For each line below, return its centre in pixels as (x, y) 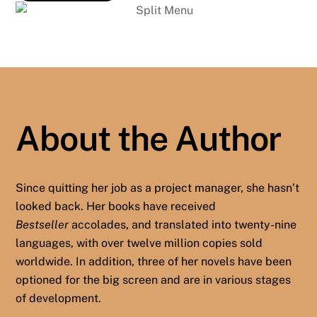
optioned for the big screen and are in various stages (154, 280)
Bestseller (42, 225)
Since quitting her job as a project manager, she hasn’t (158, 188)
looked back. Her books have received (116, 207)
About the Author (149, 139)
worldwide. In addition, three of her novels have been (154, 262)
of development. (59, 299)
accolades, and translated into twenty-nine (183, 225)
